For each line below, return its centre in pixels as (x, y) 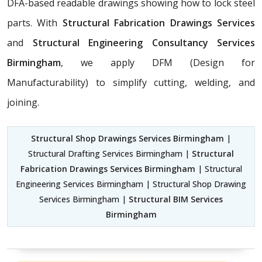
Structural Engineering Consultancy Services (144, 43)
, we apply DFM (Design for (158, 63)
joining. (23, 103)
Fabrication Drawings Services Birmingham (108, 169)
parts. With (35, 23)
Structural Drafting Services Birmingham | (110, 154)
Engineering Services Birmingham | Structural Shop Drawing (131, 184)
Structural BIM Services (176, 199)
